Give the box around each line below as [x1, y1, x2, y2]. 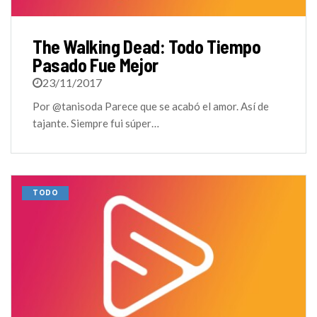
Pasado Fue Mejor [33, 53, 158, 76]
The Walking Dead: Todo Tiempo [33, 35, 261, 57]
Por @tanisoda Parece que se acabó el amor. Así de [33, 99, 269, 113]
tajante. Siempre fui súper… [33, 116, 159, 129]
